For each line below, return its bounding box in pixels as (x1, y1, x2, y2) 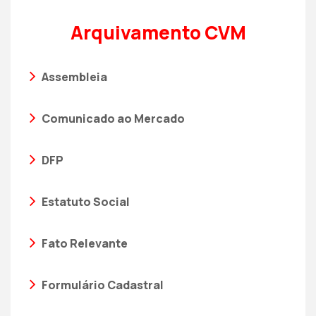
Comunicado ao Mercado (39, 111, 185, 126)
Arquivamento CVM (70, 20, 246, 45)
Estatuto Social (39, 194, 130, 209)
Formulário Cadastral (39, 277, 164, 293)
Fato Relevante (39, 236, 128, 251)
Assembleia (39, 69, 107, 85)
